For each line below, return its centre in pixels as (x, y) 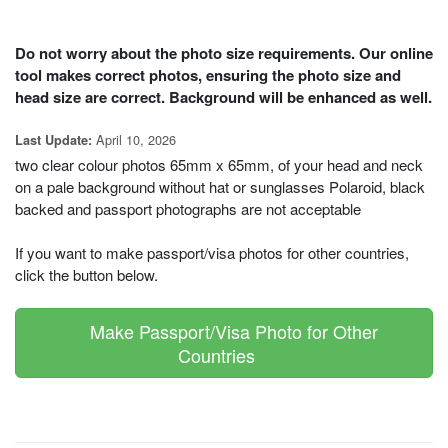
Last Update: (53, 140)
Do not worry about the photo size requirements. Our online (224, 53)
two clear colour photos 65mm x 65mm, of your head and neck (219, 165)
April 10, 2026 (134, 140)
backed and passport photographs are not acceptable (188, 209)
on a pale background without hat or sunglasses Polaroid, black (220, 187)
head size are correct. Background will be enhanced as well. (223, 97)
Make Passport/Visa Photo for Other (224, 331)
